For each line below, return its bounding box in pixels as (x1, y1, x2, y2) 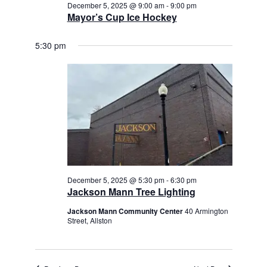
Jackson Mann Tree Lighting (67, 185, 195, 198)
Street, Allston (67, 215, 112, 225)
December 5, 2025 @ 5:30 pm (67, 175, 164, 185)
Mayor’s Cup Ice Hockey (67, 10, 177, 24)
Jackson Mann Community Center (67, 206, 185, 216)
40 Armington (184, 206, 228, 216)
